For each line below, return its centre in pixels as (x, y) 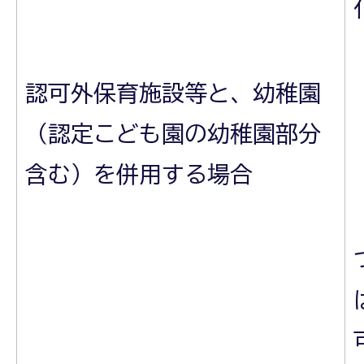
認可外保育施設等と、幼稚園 (173, 92)
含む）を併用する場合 (139, 173)
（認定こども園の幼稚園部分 (173, 133)
